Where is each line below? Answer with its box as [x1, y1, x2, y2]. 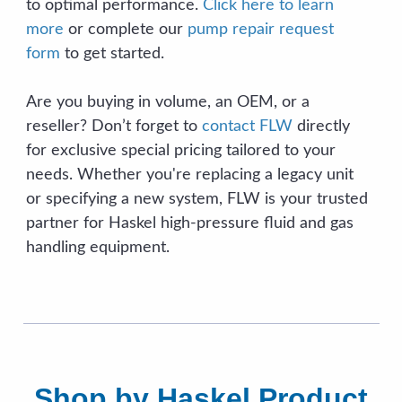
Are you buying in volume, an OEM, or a [25, 94, 310, 110]
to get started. [59, 46, 164, 62]
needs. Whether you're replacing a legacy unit [25, 167, 354, 183]
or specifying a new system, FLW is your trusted [25, 191, 368, 207]
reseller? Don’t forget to [25, 118, 202, 135]
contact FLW [201, 118, 293, 135]
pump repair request [187, 22, 334, 38]
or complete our [63, 22, 188, 38]
